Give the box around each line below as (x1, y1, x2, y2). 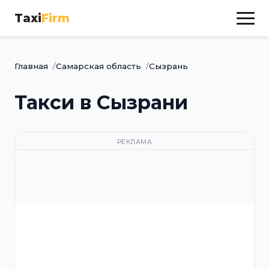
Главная (14, 61, 48, 71)
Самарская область (56, 61, 141, 71)
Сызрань (149, 61, 188, 71)
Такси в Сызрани (14, 91, 188, 114)
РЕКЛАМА (116, 138, 153, 146)
